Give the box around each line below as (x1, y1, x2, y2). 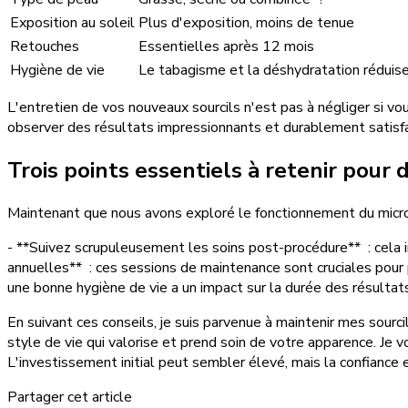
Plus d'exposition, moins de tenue (138, 13, 354, 34)
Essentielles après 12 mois (138, 36, 314, 57)
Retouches (10, 36, 79, 57)
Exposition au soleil (10, 13, 135, 34)
